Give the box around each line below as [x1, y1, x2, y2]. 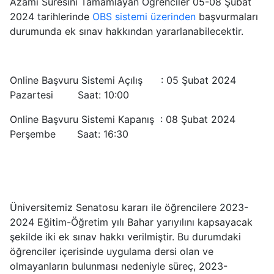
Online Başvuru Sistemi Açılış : [10, 74, 166, 86]
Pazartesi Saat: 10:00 [10, 89, 129, 101]
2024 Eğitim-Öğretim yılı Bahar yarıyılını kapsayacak [10, 216, 253, 228]
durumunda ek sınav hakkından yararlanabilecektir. [10, 25, 243, 37]
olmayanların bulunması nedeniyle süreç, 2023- [10, 260, 228, 272]
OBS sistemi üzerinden [92, 10, 196, 23]
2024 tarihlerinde [10, 10, 92, 23]
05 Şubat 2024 [166, 74, 236, 86]
